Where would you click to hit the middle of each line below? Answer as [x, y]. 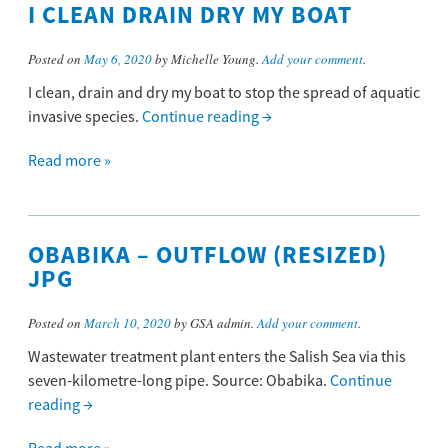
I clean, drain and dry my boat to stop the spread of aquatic [224, 93]
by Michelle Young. [207, 59]
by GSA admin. [214, 323]
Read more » [69, 161]
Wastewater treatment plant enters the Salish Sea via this [217, 357]
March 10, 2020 [127, 323]
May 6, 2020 [118, 59]
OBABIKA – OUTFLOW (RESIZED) [207, 256]
